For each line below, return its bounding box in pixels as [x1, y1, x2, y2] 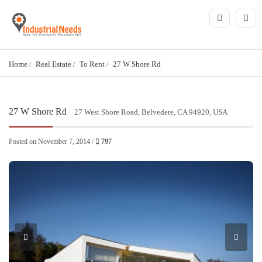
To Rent [80, 60, 105, 69]
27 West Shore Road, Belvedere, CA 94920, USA [74, 108, 227, 117]
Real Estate [36, 60, 71, 69]
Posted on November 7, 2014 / [9, 137, 95, 146]
